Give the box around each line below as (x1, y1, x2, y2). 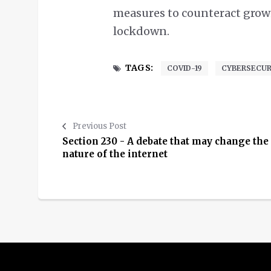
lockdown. (113, 24, 169, 39)
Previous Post (73, 121, 126, 132)
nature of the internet (62, 148, 168, 160)
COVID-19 (166, 64, 202, 73)
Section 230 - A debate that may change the (62, 135, 269, 148)
